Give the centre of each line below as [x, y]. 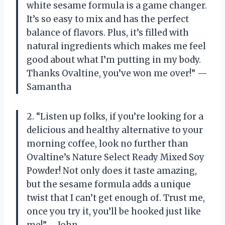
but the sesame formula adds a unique [109, 184]
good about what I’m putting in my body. [114, 60]
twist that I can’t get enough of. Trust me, [116, 198]
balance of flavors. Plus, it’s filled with [108, 32]
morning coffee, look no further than [107, 143]
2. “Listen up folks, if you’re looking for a [115, 116]
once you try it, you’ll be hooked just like [114, 211]
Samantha [49, 87]
